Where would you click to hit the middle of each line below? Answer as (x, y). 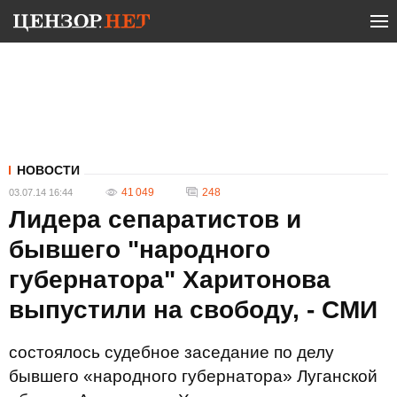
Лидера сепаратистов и (155, 219)
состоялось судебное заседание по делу (171, 352)
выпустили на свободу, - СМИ (193, 310)
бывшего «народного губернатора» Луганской (193, 376)
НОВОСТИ (48, 170)
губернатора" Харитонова (170, 280)
